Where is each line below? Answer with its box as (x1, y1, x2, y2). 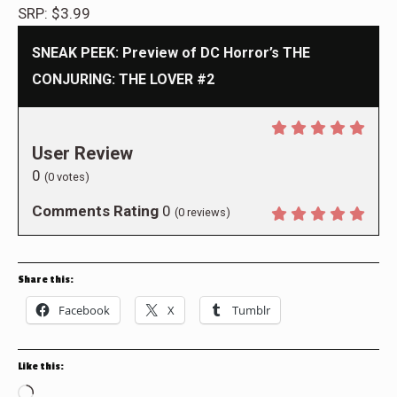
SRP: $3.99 (18, 4, 90, 22)
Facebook (58, 301, 110, 318)
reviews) (184, 205, 230, 219)
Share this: (18, 273, 74, 285)
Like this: (18, 360, 64, 372)
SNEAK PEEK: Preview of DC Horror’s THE (32, 43, 310, 61)
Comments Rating (32, 201, 159, 220)
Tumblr (232, 301, 270, 318)
